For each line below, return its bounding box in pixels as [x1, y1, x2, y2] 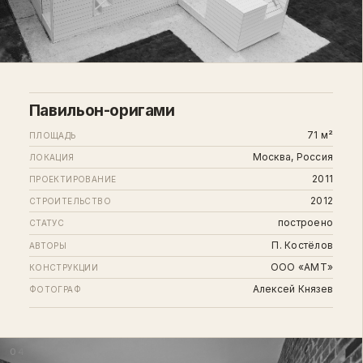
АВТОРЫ [28, 240, 67, 250]
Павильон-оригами [28, 100, 175, 120]
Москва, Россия [252, 150, 334, 163]
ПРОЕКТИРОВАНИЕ [28, 174, 117, 185]
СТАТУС [28, 218, 65, 228]
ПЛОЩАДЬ [28, 130, 76, 140]
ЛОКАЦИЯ [28, 152, 75, 162]
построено [277, 216, 334, 229]
